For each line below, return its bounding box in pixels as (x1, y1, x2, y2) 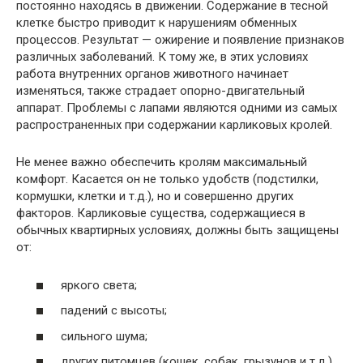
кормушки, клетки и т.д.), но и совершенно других (16, 189, 293, 204)
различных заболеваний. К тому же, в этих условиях (16, 49, 308, 65)
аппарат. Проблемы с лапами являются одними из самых (16, 100, 337, 116)
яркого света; (61, 277, 137, 293)
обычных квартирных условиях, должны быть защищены (16, 223, 339, 238)
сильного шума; (61, 328, 147, 344)
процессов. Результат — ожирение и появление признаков (16, 32, 344, 48)
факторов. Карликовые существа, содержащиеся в (16, 206, 305, 221)
